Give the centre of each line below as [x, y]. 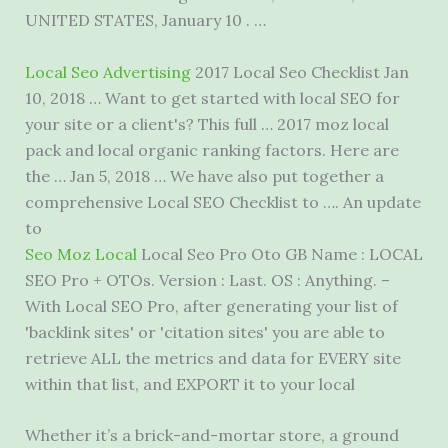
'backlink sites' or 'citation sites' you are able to [204, 331]
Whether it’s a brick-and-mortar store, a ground [211, 435]
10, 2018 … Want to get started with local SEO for [212, 97]
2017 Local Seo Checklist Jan [299, 71]
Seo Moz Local [80, 253]
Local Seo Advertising [107, 71]
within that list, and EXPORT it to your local [189, 383]
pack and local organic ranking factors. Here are [211, 149]
